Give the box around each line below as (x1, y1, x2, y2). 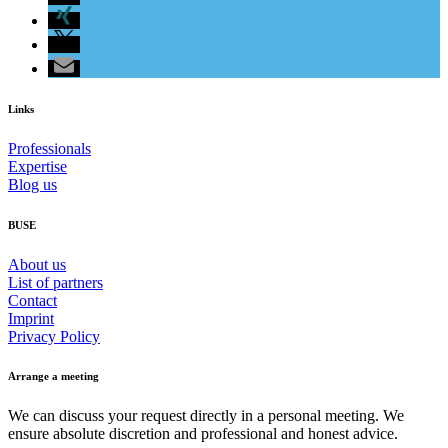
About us (8, 255, 66, 273)
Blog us (8, 175, 57, 193)
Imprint (8, 309, 54, 327)
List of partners (8, 273, 103, 291)
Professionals (8, 139, 91, 157)
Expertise (8, 157, 67, 175)
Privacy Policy (8, 327, 100, 345)
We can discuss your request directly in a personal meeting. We (8, 407, 404, 425)
